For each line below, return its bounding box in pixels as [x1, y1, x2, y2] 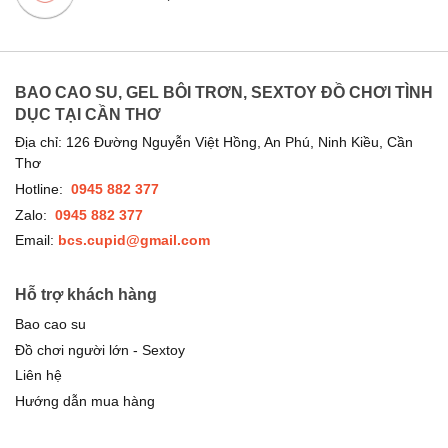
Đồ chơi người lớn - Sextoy [15, 342, 185, 358]
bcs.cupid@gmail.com [58, 233, 210, 249]
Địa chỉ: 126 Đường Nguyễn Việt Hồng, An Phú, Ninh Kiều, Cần [15, 134, 413, 151]
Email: [15, 232, 58, 249]
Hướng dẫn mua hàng [15, 394, 155, 410]
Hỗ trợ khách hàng [15, 286, 157, 304]
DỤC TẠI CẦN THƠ [15, 105, 161, 123]
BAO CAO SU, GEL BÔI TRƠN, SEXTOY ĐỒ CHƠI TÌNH [15, 83, 433, 101]
